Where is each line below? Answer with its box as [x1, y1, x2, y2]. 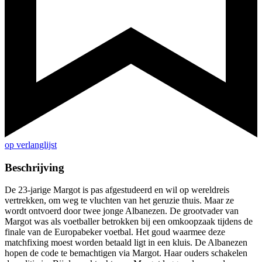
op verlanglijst [5, 140, 57, 150]
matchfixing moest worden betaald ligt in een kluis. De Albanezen [5, 237, 247, 248]
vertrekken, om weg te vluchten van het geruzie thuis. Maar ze [5, 195, 234, 206]
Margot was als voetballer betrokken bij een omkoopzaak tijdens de [5, 216, 253, 227]
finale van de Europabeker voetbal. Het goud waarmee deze [5, 227, 225, 237]
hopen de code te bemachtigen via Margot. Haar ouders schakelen [5, 248, 247, 258]
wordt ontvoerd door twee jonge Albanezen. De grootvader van [5, 206, 239, 216]
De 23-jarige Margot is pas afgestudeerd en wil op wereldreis [5, 185, 229, 195]
